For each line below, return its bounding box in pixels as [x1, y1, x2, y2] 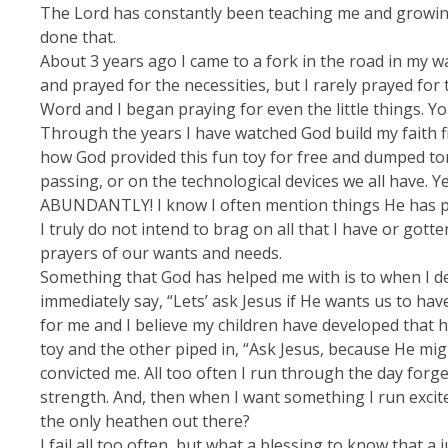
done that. [40, 26, 116, 48]
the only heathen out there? [40, 410, 250, 432]
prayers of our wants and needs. [40, 242, 282, 264]
